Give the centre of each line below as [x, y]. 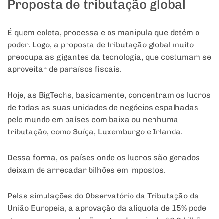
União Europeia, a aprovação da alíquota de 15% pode [107, 208]
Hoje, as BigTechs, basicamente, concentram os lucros [109, 95]
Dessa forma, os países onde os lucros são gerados [104, 158]
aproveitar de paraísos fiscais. [65, 69]
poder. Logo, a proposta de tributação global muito [100, 45]
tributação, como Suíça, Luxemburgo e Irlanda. [95, 132]
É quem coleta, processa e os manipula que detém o [103, 33]
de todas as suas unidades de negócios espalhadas [103, 108]
